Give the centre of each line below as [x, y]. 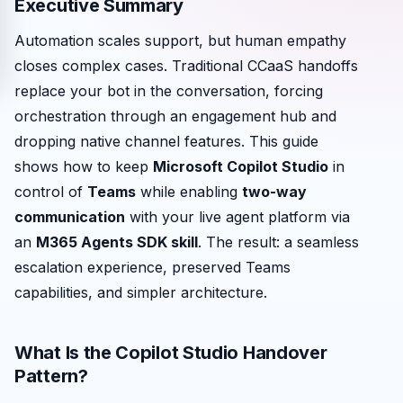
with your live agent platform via [237, 216]
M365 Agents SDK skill [117, 242]
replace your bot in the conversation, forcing [169, 90]
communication [70, 216]
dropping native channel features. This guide [166, 141]
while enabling [189, 191]
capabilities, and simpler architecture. [141, 292]
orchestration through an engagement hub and [175, 116]
